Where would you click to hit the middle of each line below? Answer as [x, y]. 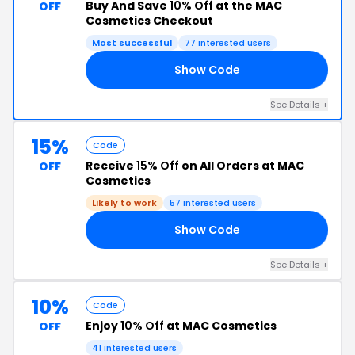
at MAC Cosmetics [220, 326]
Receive [111, 166]
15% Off [158, 166]
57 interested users [213, 203]
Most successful [132, 43]
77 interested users [228, 43]
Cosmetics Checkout [149, 21]
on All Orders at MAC [242, 166]
